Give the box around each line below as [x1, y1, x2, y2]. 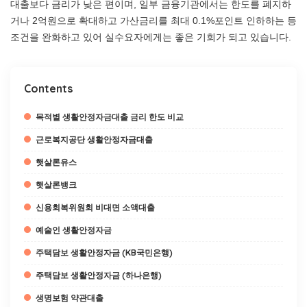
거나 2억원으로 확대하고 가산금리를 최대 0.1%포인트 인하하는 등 [10, 15, 297, 26]
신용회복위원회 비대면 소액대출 [36, 202, 155, 212]
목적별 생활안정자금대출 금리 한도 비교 [36, 112, 184, 122]
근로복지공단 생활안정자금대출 [36, 134, 153, 145]
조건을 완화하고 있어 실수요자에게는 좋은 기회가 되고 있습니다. [10, 32, 291, 42]
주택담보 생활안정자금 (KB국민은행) [36, 247, 173, 258]
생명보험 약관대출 [36, 293, 103, 303]
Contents [24, 82, 73, 95]
